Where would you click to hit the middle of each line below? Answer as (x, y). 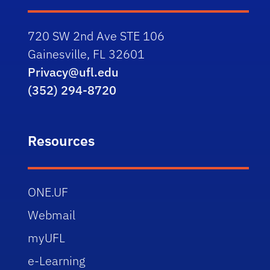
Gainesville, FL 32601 (86, 54)
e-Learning (57, 260)
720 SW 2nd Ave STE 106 (96, 36)
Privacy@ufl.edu (74, 72)
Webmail (52, 215)
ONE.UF (48, 192)
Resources (61, 140)
